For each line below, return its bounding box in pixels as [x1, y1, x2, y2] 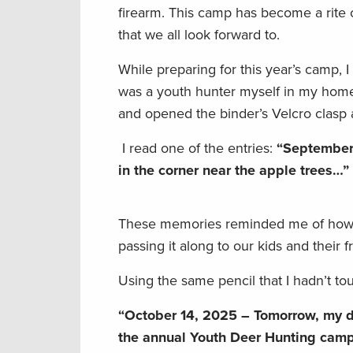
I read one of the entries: [118, 139, 277, 158]
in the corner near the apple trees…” [118, 162, 349, 180]
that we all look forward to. [118, 26, 284, 44]
